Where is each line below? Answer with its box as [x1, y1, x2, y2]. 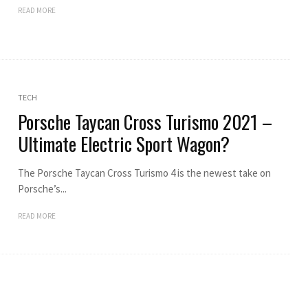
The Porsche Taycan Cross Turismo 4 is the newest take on [17, 166, 271, 179]
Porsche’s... [17, 181, 67, 195]
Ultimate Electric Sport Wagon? [17, 129, 230, 157]
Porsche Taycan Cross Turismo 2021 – [17, 107, 272, 135]
